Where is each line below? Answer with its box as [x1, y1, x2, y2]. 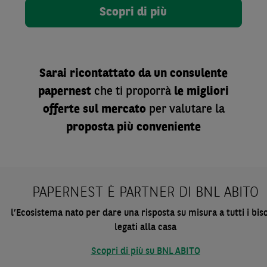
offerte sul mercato [42, 104, 149, 116]
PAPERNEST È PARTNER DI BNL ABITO [32, 186, 259, 200]
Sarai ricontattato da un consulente [39, 68, 228, 80]
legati [114, 223, 140, 232]
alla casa [140, 223, 176, 232]
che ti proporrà [94, 86, 171, 98]
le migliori [171, 86, 229, 98]
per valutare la [148, 104, 225, 116]
